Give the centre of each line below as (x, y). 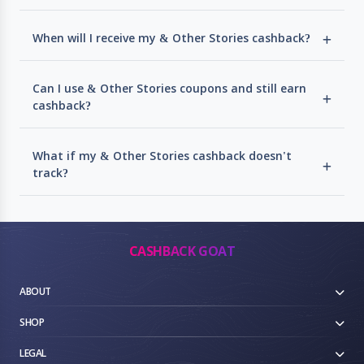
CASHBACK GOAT (182, 251)
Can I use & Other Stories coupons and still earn (169, 89)
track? (50, 173)
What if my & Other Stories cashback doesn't (162, 156)
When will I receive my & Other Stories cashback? (171, 39)
